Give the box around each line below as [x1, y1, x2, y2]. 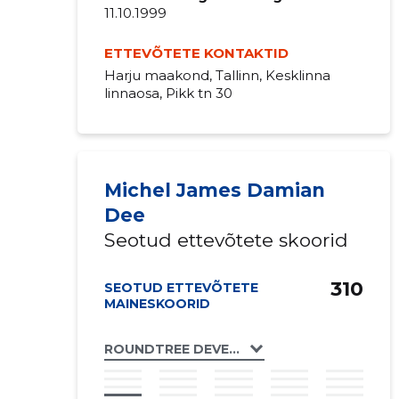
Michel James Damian [103, 179, 325, 201]
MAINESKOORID [103, 296, 210, 312]
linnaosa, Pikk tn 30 [103, 85, 232, 102]
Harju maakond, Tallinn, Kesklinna [103, 67, 330, 84]
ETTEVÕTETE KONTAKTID [103, 45, 289, 61]
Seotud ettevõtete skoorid [103, 229, 348, 251]
